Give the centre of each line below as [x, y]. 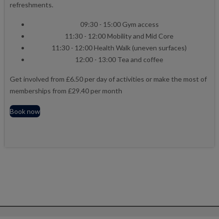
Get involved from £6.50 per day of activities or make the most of [108, 79]
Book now [25, 111]
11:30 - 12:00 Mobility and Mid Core [119, 36]
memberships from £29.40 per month [66, 91]
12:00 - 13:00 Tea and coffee [119, 60]
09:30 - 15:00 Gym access [119, 24]
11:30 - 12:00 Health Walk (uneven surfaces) [119, 48]
